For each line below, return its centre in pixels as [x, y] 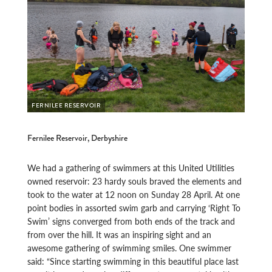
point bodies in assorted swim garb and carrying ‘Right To [134, 207]
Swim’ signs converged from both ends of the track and [131, 221]
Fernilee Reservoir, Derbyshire [78, 138]
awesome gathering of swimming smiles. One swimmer [130, 247]
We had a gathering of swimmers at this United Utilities [131, 167]
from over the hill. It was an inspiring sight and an [120, 234]
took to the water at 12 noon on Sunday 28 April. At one [134, 194]
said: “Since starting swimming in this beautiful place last [133, 261]
